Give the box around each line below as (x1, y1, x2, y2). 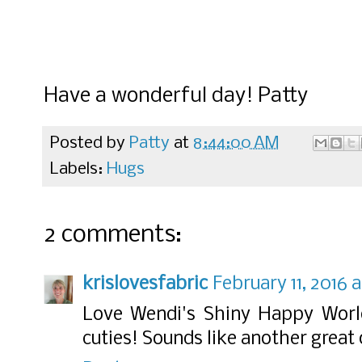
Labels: (50, 161, 107, 179)
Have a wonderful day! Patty (44, 86, 308, 108)
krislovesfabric (82, 275, 208, 295)
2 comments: (44, 223, 182, 249)
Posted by (50, 135, 129, 153)
